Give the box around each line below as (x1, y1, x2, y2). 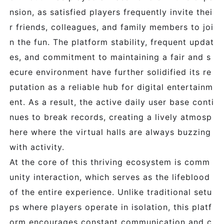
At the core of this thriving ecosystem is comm (9, 157, 210, 167)
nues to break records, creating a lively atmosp (9, 112, 212, 122)
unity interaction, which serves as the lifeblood (9, 172, 210, 182)
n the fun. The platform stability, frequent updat (9, 37, 214, 47)
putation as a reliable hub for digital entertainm (9, 82, 213, 92)
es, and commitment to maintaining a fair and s (9, 52, 211, 62)
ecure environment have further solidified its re (9, 67, 211, 77)
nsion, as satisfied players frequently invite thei (9, 7, 212, 17)
